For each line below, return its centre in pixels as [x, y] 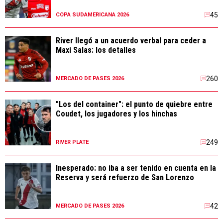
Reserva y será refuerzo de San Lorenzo [125, 178]
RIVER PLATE [72, 142]
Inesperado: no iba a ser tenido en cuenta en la [136, 168]
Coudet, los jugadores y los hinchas [116, 114]
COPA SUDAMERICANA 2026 [92, 15]
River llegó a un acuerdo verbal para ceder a [131, 41]
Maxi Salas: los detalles [96, 50]
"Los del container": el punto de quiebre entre [134, 105]
